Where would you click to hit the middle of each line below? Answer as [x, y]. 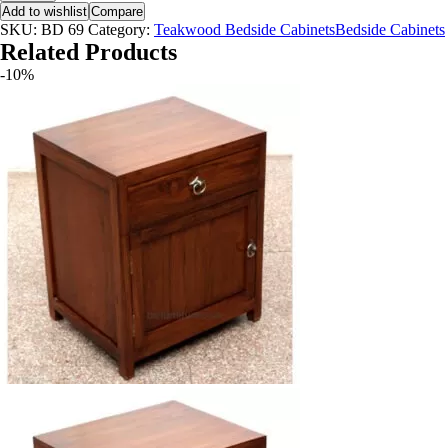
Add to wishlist [44, 11]
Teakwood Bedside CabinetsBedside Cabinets [299, 29]
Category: [121, 29]
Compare [117, 11]
